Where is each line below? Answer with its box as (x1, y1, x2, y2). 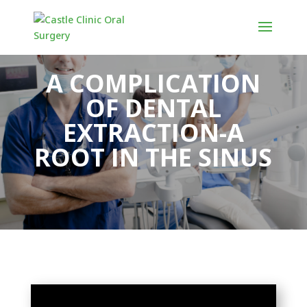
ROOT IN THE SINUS (34, 140, 273, 174)
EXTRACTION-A (62, 115, 244, 149)
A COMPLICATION (46, 66, 261, 100)
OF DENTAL (85, 90, 221, 125)
